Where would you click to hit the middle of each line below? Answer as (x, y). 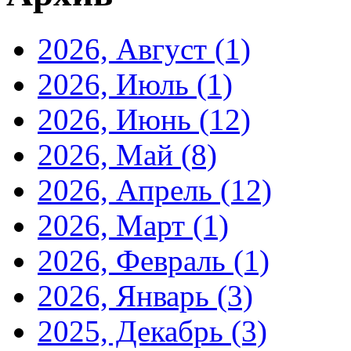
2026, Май (109, 154)
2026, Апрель (129, 190)
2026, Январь (127, 295)
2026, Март (115, 225)
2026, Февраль (136, 260)
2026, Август (126, 49)
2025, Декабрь (134, 331)
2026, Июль (117, 84)
